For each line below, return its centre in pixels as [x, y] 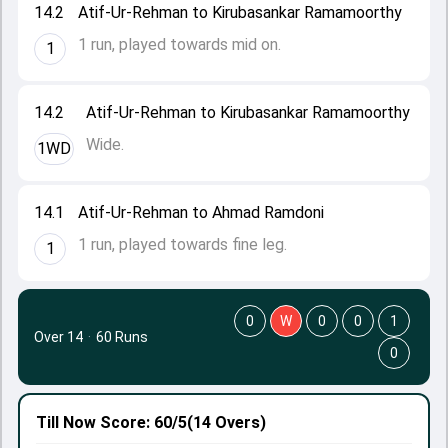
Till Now [66, 422]
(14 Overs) [226, 422]
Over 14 [58, 337]
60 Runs [122, 337]
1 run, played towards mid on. [179, 44]
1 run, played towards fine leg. [182, 244]
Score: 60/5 [141, 422]
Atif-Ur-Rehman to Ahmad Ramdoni [201, 212]
